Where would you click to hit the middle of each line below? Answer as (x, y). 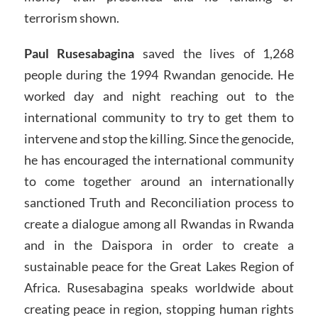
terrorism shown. (71, 18)
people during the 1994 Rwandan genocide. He (159, 75)
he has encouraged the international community (159, 160)
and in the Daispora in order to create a (159, 245)
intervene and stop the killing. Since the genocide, (159, 139)
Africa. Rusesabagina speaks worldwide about (159, 288)
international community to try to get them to (159, 117)
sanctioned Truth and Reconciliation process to (159, 203)
